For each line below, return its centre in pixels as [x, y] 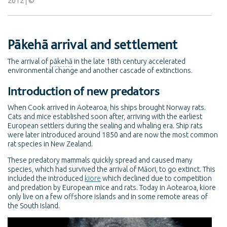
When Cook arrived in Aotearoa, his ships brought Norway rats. [107, 107]
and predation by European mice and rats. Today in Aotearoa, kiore [112, 187]
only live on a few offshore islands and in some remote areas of [108, 196]
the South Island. [34, 205]
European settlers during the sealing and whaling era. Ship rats [105, 125]
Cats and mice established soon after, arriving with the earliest [105, 116]
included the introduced [46, 178]
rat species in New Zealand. [50, 144]
